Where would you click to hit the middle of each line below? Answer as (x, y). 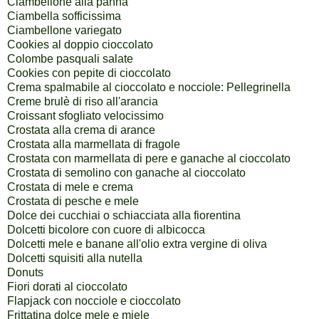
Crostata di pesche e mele (73, 202)
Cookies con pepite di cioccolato (89, 73)
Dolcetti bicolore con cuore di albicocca (106, 230)
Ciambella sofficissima (64, 16)
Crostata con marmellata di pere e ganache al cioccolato (149, 159)
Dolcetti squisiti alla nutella (75, 258)
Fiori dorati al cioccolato (67, 287)
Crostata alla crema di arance (81, 130)
